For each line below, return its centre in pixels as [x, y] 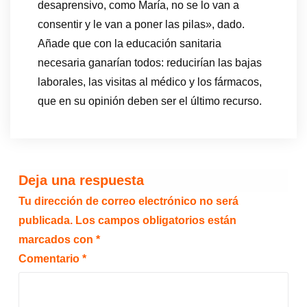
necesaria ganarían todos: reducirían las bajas [150, 63]
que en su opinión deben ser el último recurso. [150, 101]
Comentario [50, 259]
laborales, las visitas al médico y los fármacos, [150, 82]
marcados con [57, 240]
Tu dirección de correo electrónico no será [128, 201]
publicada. [46, 221]
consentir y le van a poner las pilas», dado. [141, 25]
